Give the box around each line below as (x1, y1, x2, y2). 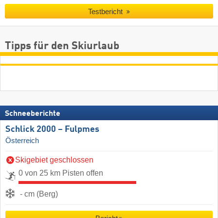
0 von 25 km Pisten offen (18, 169, 103, 178)
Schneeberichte (5, 109, 60, 118)
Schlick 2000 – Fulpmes (5, 125, 99, 134)
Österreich (5, 136, 39, 145)
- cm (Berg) (20, 190, 58, 199)
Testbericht (88, 7, 125, 16)
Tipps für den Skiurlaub (5, 40, 119, 52)
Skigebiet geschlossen (15, 156, 93, 164)
